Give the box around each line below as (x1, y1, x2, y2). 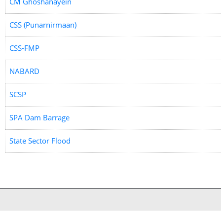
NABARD (9, 66, 39, 76)
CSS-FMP (9, 43, 39, 53)
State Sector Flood (9, 136, 71, 146)
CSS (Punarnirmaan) (9, 20, 76, 30)
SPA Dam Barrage (9, 112, 70, 122)
